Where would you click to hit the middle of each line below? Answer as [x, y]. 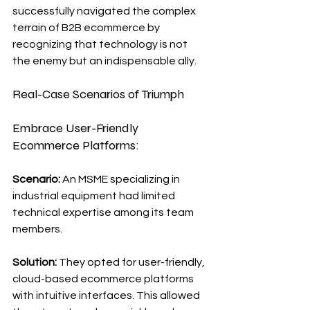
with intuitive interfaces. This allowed [107, 295]
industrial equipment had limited [95, 195]
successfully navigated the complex [105, 11]
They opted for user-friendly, [132, 262]
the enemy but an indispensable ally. [104, 61]
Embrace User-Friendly [77, 128]
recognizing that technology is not [101, 44]
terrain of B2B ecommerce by [87, 27]
